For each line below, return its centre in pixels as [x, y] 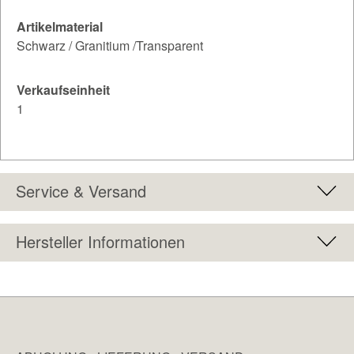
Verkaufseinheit [63, 89]
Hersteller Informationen [100, 241]
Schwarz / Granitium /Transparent [110, 45]
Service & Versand [81, 190]
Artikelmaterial [60, 26]
